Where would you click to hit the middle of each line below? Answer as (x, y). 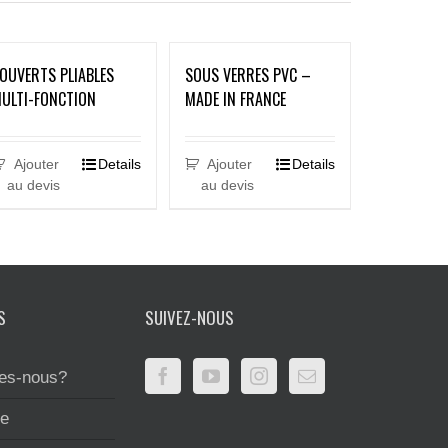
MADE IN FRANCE (235, 99)
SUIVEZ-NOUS (189, 317)
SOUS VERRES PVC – (247, 75)
